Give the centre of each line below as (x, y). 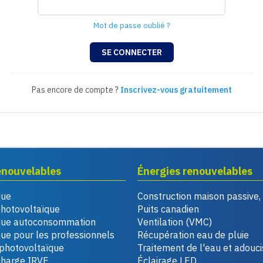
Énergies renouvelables (195, 171)
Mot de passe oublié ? (131, 26)
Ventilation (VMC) (175, 222)
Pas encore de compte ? (76, 90)
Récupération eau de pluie (193, 235)
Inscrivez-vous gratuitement (176, 90)
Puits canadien (168, 209)
